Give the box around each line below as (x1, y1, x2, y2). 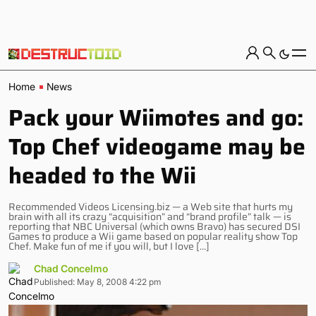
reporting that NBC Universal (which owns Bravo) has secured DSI (8, 219, 300, 234)
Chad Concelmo (34, 262, 108, 274)
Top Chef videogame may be (8, 129, 305, 164)
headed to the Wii (8, 158, 196, 193)
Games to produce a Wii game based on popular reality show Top (8, 229, 298, 244)
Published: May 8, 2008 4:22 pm (34, 276, 161, 287)
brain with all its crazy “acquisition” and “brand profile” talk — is (8, 209, 291, 224)
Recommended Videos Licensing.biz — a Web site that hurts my (8, 199, 293, 214)
